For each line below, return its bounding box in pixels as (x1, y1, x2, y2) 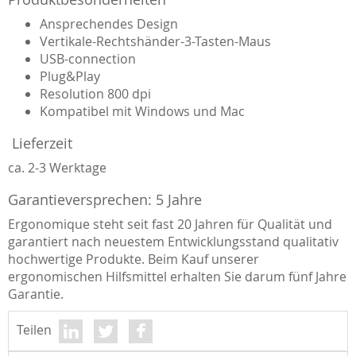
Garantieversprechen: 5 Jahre (8, 190, 202, 209)
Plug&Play (40, 68, 100, 85)
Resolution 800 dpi (40, 85, 151, 103)
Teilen (17, 321, 55, 339)
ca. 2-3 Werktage (8, 159, 106, 176)
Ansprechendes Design (40, 15, 178, 33)
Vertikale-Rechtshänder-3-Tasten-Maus (40, 33, 271, 50)
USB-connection (40, 50, 136, 68)
